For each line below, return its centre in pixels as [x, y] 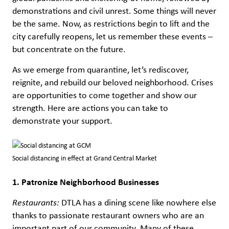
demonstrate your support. [62, 120]
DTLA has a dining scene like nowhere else [138, 203]
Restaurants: [36, 202]
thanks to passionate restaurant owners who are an [108, 215]
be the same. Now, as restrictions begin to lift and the [111, 24]
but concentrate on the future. [69, 49]
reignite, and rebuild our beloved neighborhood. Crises [113, 82]
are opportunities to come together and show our [105, 95]
